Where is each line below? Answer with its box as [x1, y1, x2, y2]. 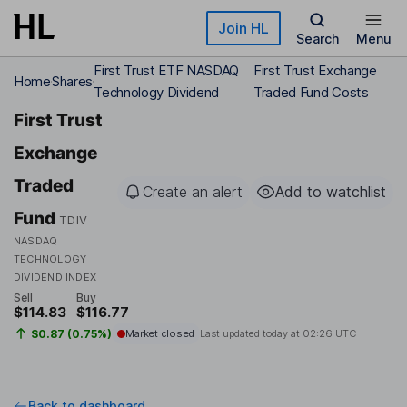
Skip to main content [14, 15, 144, 30]
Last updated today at [199, 327, 303, 341]
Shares [51, 73, 93, 90]
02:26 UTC [302, 327, 356, 341]
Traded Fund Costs [253, 84, 369, 101]
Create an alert [143, 183, 243, 201]
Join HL [218, 19, 269, 37]
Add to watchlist [275, 183, 386, 201]
